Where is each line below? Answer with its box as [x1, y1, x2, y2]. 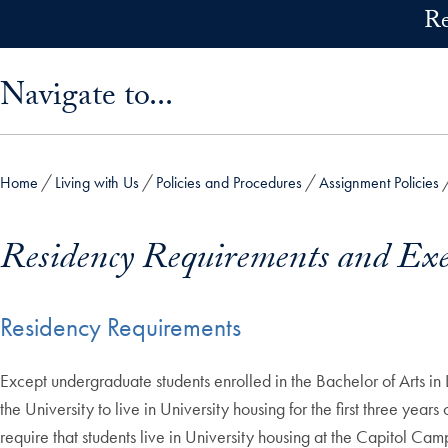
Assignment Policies [319, 172, 439, 193]
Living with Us [55, 172, 139, 193]
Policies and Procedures [156, 172, 302, 193]
